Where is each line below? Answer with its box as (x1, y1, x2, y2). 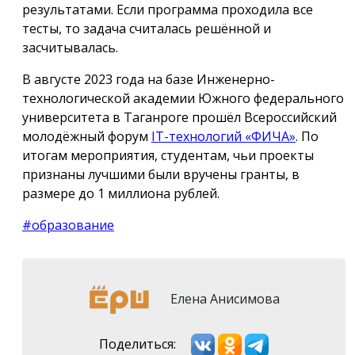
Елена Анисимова (167, 289, 280, 307)
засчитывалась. (22, 39, 118, 56)
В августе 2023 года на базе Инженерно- (22, 71, 275, 88)
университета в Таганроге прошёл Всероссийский (22, 109, 337, 126)
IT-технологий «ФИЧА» (151, 128, 296, 145)
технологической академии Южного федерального (22, 90, 344, 107)
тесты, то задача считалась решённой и (22, 20, 271, 37)
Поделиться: (99, 334, 176, 353)
